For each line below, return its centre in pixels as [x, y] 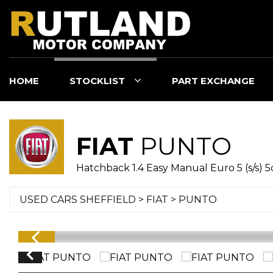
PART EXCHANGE [213, 81]
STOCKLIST [97, 81]
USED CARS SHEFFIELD [78, 200]
